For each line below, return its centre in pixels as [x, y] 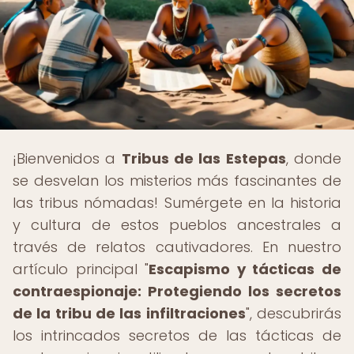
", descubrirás [294, 313]
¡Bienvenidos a [67, 158]
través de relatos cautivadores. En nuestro [177, 247]
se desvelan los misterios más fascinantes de [177, 181]
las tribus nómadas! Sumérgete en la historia [177, 203]
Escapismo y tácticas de [245, 269]
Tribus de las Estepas [203, 158]
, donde [314, 158]
